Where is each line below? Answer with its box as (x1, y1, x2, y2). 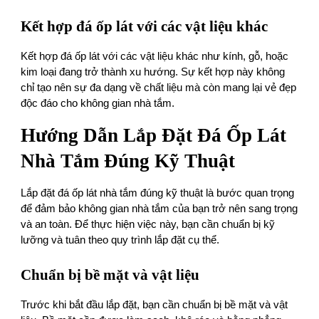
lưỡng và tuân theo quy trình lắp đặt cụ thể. (21, 234, 220, 246)
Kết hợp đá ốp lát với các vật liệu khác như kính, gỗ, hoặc (21, 51, 289, 63)
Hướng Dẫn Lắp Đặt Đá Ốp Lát (21, 125, 287, 147)
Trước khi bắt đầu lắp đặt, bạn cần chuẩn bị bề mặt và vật (21, 299, 288, 311)
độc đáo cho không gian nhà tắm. (21, 98, 175, 110)
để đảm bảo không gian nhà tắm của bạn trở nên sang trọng (21, 203, 298, 215)
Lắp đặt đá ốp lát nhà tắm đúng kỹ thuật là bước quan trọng (21, 187, 295, 199)
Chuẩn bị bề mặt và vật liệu (21, 266, 200, 284)
